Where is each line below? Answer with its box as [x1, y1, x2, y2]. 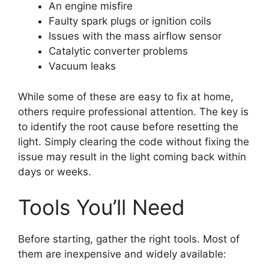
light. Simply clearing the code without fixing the [18, 135, 249, 148]
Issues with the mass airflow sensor [49, 30, 222, 43]
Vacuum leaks [49, 60, 116, 73]
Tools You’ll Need [18, 195, 185, 220]
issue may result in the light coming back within [18, 150, 246, 163]
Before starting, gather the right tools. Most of [18, 233, 240, 246]
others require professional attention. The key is [18, 105, 249, 118]
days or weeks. [18, 165, 91, 178]
